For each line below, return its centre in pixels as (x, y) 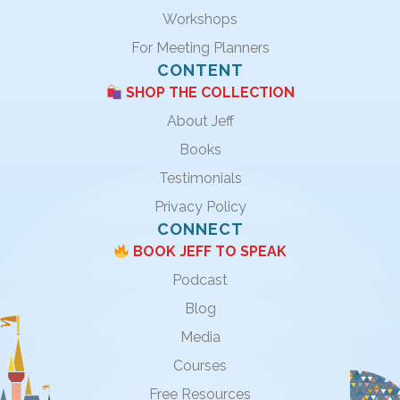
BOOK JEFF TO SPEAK (208, 252)
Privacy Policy (200, 207)
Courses (200, 366)
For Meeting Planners (200, 48)
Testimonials (200, 179)
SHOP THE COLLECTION (208, 93)
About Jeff (200, 121)
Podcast (200, 280)
